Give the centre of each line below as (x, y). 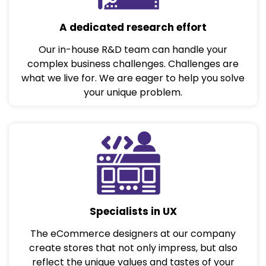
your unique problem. (133, 92)
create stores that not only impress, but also (133, 248)
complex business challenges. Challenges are (133, 64)
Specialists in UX (133, 212)
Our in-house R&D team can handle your (133, 49)
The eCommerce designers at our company (133, 234)
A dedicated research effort (133, 27)
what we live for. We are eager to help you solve (133, 78)
